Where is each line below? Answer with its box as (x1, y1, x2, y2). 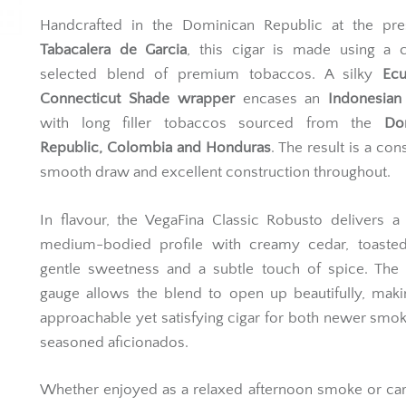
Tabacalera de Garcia (40, 42, 188, 58)
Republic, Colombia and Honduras (40, 140, 271, 156)
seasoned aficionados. (40, 333, 188, 351)
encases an (234, 91, 329, 107)
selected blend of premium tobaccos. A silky (40, 66, 382, 82)
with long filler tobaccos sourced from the (40, 115, 384, 131)
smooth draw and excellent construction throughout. (40, 164, 391, 180)
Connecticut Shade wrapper (40, 91, 235, 107)
